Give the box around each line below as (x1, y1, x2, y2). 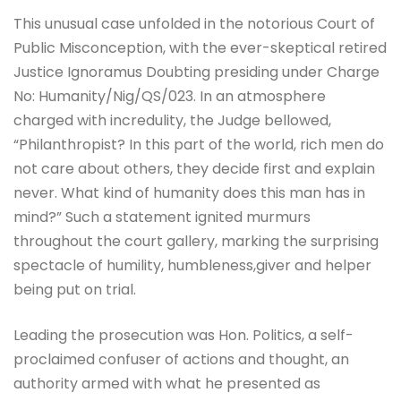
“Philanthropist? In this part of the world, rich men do (13, 134, 384, 156)
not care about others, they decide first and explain (13, 158, 375, 180)
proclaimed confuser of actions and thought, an (13, 349, 349, 371)
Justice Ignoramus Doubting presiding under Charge (13, 62, 380, 83)
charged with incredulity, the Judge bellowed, (13, 110, 331, 132)
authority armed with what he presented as (13, 373, 320, 395)
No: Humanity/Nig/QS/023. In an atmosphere (13, 86, 326, 107)
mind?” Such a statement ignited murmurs (13, 207, 311, 228)
